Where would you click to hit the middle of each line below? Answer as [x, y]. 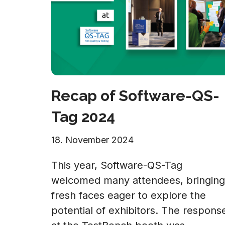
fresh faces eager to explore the [129, 195]
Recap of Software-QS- [135, 96]
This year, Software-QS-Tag [117, 165]
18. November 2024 [92, 140]
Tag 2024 [83, 117]
